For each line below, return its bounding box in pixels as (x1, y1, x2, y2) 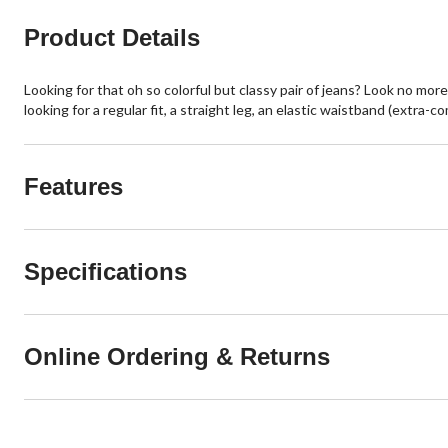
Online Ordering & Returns (24, 343, 330, 370)
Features (24, 173, 123, 200)
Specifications (24, 258, 187, 285)
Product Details (24, 24, 200, 51)
